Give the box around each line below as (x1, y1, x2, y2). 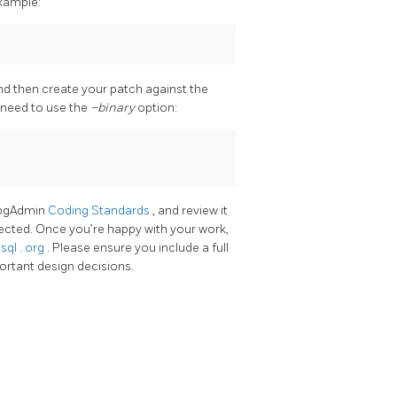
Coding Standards (48, 202, 152, 218)
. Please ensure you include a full (47, 239, 229, 255)
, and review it (152, 202, 228, 218)
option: (137, 99, 177, 115)
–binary (90, 99, 137, 115)
